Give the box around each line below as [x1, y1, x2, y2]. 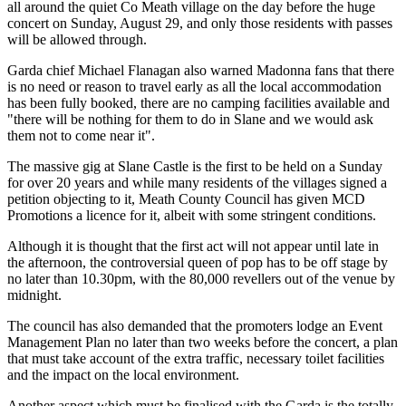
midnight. [7, 287, 62, 304]
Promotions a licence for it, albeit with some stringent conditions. [7, 208, 376, 224]
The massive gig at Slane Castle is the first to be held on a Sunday [7, 159, 382, 175]
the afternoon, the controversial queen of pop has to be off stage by [7, 255, 388, 271]
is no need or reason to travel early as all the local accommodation [7, 79, 382, 95]
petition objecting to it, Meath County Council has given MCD [7, 191, 365, 208]
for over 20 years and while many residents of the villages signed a [7, 175, 387, 191]
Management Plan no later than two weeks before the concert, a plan [7, 334, 398, 351]
